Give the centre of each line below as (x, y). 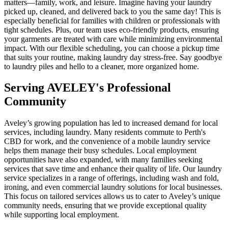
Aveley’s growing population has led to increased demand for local (111, 123)
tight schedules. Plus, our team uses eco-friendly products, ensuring (111, 30)
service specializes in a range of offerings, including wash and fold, (111, 178)
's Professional (133, 88)
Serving (25, 88)
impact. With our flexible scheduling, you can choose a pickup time (112, 48)
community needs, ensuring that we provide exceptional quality (105, 206)
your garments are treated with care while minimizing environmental (113, 39)
